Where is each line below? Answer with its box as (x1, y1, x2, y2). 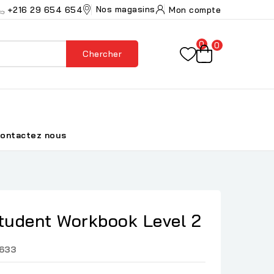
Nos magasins (95, 4, 155, 15)
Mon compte (169, 4, 221, 15)
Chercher (83, 48, 122, 60)
